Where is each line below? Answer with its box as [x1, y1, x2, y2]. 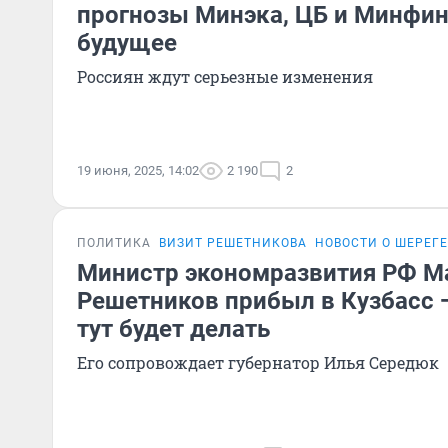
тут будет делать [77, 315, 270, 343]
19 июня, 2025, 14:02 [77, 163, 199, 178]
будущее [77, 29, 177, 57]
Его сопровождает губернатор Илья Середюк [77, 352, 439, 373]
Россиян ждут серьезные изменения [77, 66, 373, 87]
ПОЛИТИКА [77, 236, 151, 250]
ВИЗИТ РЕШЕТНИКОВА [159, 236, 307, 250]
